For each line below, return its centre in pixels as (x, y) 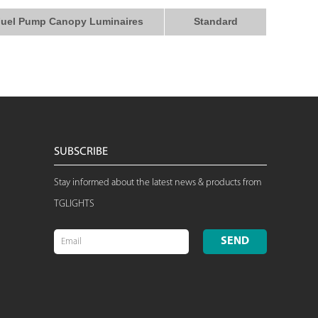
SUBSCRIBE (81, 152)
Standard (215, 21)
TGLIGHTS (74, 204)
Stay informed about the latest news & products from (158, 183)
